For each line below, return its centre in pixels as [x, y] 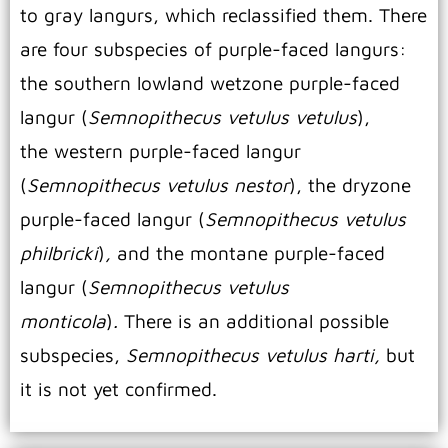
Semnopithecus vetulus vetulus [222, 117]
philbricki [59, 253]
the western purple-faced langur [160, 151]
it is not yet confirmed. [118, 389]
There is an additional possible [253, 321]
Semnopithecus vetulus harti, [256, 355]
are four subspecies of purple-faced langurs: [213, 49]
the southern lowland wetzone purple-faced [210, 83]
